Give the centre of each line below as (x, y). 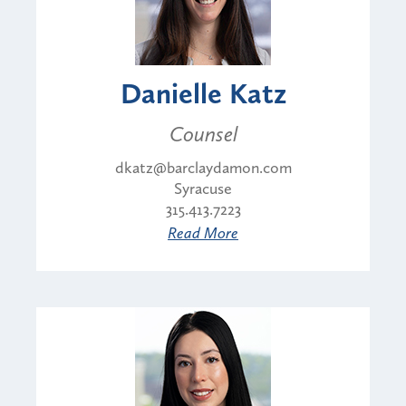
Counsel (203, 133)
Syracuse (203, 188)
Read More (203, 232)
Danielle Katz (203, 93)
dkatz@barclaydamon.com (203, 167)
